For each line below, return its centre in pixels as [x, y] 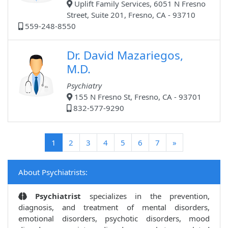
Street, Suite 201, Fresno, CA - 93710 [131, 15]
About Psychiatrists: [53, 172]
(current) [71, 142]
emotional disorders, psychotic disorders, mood [114, 219]
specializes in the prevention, [150, 196]
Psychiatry [84, 86]
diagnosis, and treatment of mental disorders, [114, 207]
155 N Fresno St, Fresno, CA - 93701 [137, 97]
